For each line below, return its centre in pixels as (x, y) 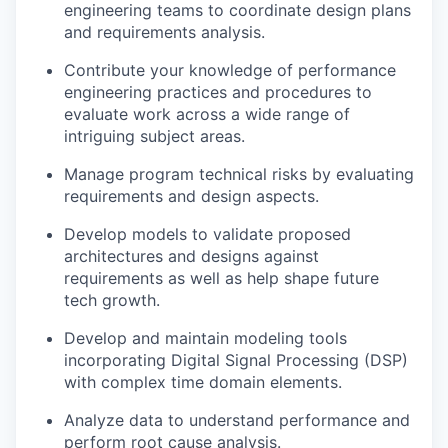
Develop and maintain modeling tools (205, 338)
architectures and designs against (191, 256)
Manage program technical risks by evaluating (239, 174)
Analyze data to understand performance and (237, 420)
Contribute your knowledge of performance (230, 70)
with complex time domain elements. (203, 382)
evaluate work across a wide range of (207, 114)
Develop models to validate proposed (207, 234)
